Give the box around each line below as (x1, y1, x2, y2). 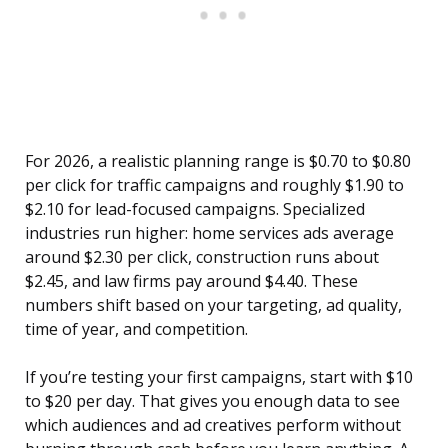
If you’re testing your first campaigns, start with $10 (25, 366, 413, 389)
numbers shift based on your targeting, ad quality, (25, 294, 402, 317)
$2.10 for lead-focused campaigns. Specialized (25, 198, 365, 221)
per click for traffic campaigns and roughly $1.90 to (25, 174, 404, 197)
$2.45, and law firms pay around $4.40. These (25, 270, 358, 293)
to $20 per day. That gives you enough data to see (25, 390, 400, 413)
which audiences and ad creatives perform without (25, 414, 401, 437)
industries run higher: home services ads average (25, 222, 394, 245)
